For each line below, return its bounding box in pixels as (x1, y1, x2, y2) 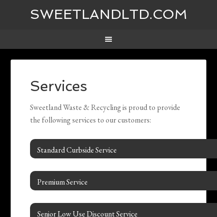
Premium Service (37, 177, 88, 187)
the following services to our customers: (30, 115, 152, 125)
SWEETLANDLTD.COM (30, 6, 187, 22)
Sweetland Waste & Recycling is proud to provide (30, 102, 181, 113)
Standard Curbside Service (37, 145, 117, 155)
